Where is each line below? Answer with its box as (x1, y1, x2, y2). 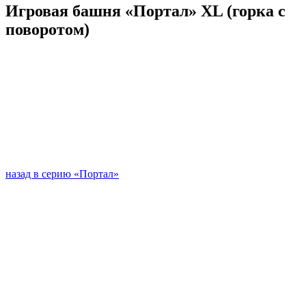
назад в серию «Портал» (5, 168, 119, 180)
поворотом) (5, 20, 89, 38)
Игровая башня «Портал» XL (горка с (5, 1, 286, 20)
